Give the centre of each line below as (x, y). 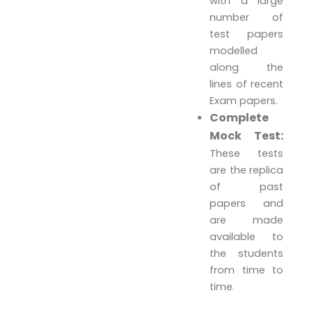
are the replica (246, 170)
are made (246, 220)
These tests (246, 154)
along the (246, 68)
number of (246, 18)
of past (246, 187)
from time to (246, 270)
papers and (246, 204)
